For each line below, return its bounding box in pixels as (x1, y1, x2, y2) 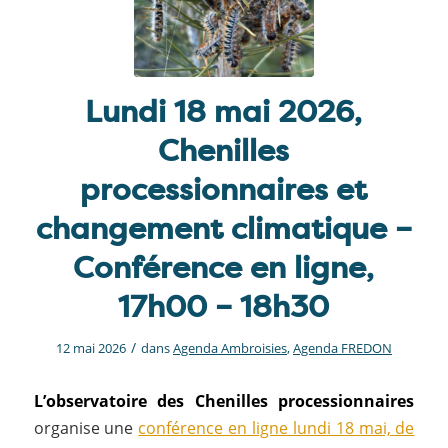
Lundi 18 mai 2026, (85, 91, 363, 132)
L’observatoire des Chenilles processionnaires (33, 389, 415, 412)
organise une (33, 416, 139, 439)
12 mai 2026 (55, 339, 126, 357)
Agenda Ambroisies (172, 339, 287, 357)
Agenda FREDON (292, 339, 392, 357)
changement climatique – (35, 208, 412, 249)
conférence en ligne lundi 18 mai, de (138, 416, 415, 439)
